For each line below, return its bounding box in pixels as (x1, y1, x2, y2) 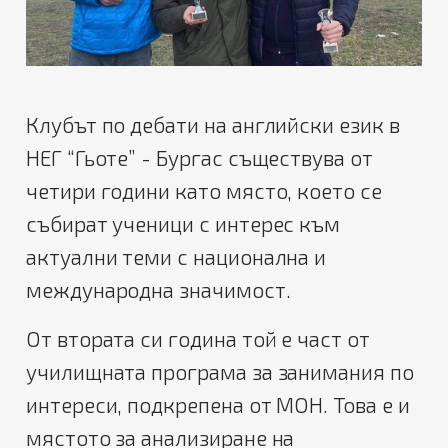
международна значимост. (26, 277, 291, 303)
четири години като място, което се (26, 178, 382, 204)
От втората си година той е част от (26, 326, 370, 352)
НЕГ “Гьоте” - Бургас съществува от (26, 145, 373, 171)
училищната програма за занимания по (26, 359, 414, 385)
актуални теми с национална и (26, 244, 327, 270)
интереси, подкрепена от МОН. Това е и (26, 392, 410, 418)
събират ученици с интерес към (26, 211, 341, 237)
